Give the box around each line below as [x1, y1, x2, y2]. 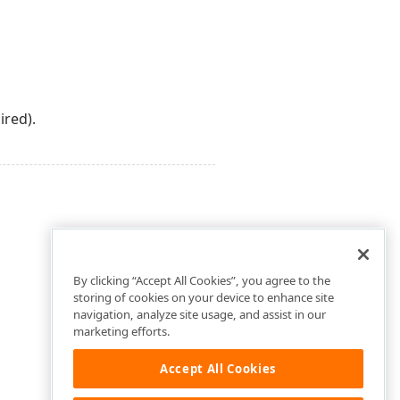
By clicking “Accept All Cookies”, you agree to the [73, 272, 330, 289]
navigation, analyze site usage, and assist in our [73, 306, 326, 323]
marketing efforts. [73, 323, 171, 340]
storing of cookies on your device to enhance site [73, 289, 334, 306]
